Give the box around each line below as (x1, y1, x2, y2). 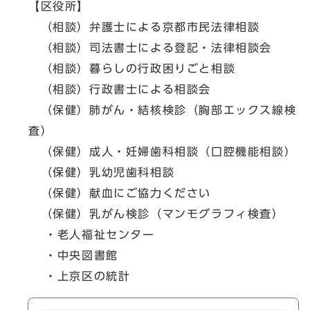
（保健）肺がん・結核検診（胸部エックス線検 (28, 104, 297, 116)
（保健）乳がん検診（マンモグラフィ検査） (28, 208, 284, 219)
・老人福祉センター (28, 229, 155, 240)
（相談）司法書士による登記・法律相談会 (28, 42, 272, 53)
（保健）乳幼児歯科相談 (28, 167, 175, 178)
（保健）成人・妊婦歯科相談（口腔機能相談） (28, 146, 297, 157)
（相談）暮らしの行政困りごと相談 (28, 63, 236, 74)
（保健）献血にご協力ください (28, 188, 211, 199)
